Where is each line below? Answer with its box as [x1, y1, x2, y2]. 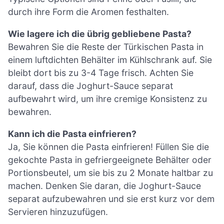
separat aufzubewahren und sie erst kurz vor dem [8, 193, 214, 204]
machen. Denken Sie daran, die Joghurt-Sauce [8, 180, 201, 191]
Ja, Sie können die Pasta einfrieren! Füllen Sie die [8, 141, 209, 152]
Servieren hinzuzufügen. [8, 206, 108, 217]
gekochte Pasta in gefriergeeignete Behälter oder [8, 154, 211, 165]
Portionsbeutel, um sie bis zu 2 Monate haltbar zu [8, 167, 213, 178]
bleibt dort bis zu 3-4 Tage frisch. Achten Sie [8, 67, 193, 78]
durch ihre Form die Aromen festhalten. [8, 6, 169, 17]
